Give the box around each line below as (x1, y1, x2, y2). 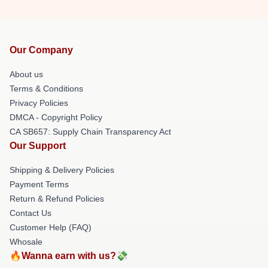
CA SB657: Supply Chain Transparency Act (10, 126, 171, 136)
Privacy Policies (10, 98, 68, 108)
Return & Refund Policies (10, 193, 104, 203)
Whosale (10, 236, 42, 246)
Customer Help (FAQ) (10, 222, 92, 232)
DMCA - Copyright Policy (10, 112, 102, 122)
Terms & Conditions (10, 83, 83, 93)
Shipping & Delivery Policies (10, 165, 114, 175)
